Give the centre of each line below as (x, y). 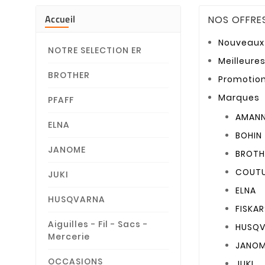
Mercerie (69, 237)
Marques (239, 98)
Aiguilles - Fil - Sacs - (98, 224)
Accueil (60, 19)
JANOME (67, 150)
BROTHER (69, 75)
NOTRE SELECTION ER (95, 51)
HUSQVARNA (77, 200)
